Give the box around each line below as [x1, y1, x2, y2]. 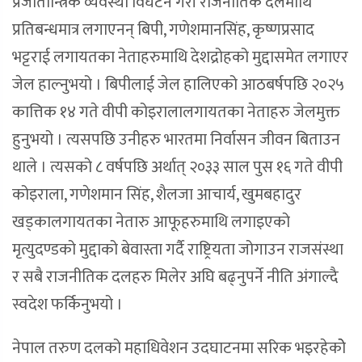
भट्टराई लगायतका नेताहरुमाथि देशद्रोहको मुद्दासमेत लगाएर [12, 44, 348, 72]
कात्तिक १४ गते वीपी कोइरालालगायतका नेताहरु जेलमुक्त [12, 99, 340, 127]
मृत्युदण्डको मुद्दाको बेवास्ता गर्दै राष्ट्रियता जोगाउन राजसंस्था [12, 236, 343, 264]
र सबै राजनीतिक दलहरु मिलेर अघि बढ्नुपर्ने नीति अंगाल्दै [12, 263, 339, 292]
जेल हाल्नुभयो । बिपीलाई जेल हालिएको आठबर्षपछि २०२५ [12, 71, 344, 99]
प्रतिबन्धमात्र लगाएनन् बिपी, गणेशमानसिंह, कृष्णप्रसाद [12, 16, 314, 44]
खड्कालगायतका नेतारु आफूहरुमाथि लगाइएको [12, 208, 290, 237]
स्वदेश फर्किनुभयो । [12, 291, 123, 319]
